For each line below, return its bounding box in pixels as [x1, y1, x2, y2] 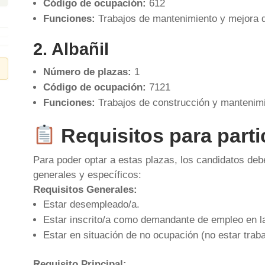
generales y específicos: [33, 169, 141, 180]
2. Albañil [33, 40, 109, 59]
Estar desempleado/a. [43, 198, 140, 210]
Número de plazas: [43, 66, 131, 77]
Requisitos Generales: [33, 183, 137, 195]
